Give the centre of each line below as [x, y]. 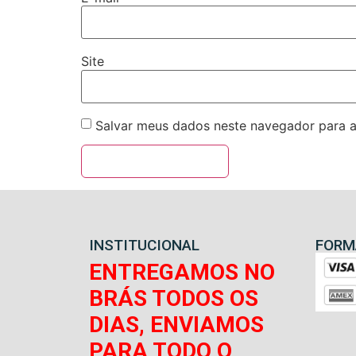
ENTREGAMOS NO [182, 272]
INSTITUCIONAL [144, 245]
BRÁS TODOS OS [174, 298]
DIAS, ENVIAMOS [176, 324]
